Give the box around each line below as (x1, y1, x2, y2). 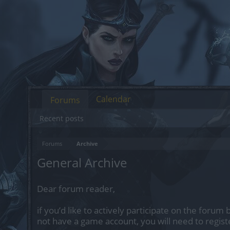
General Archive (37, 154, 127, 171)
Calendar (96, 93, 131, 105)
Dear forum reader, (37, 183, 115, 195)
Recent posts (40, 113, 84, 123)
